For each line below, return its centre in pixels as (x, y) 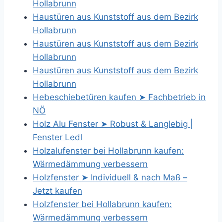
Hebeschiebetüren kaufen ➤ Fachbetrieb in (119, 97)
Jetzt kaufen (57, 191)
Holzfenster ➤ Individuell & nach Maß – (110, 177)
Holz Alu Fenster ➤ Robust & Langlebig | (113, 124)
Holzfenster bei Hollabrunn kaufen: (102, 204)
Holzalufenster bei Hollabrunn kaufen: (108, 151)
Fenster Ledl (57, 137)
